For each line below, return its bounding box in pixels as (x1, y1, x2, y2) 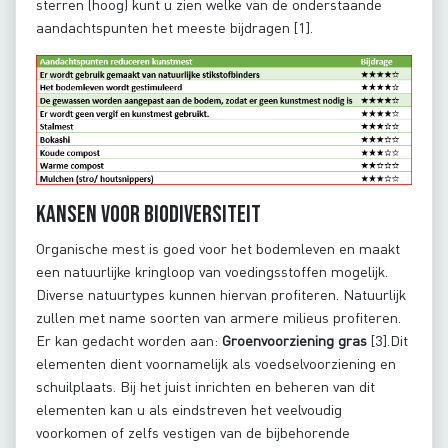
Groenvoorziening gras (222, 332, 371, 350)
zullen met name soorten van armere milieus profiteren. (36, 309, 401, 327)
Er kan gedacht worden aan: (36, 332, 222, 350)
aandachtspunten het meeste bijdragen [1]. (36, 18, 317, 36)
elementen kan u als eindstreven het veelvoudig (36, 401, 342, 419)
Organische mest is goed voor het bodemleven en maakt (36, 240, 400, 258)
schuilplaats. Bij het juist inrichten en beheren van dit (36, 378, 375, 396)
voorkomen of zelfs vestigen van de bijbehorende (36, 424, 350, 442)
